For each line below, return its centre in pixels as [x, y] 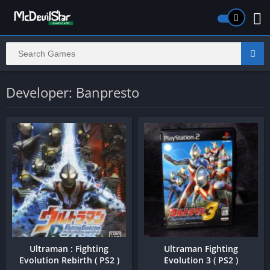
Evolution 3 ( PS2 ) [201, 260]
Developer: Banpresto [73, 92]
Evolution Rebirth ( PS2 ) [69, 260]
